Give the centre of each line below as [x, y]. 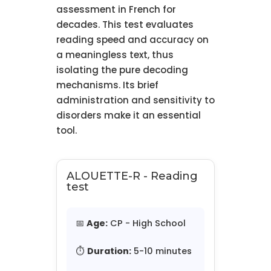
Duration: [109, 251]
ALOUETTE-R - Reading [132, 176]
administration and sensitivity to [135, 100]
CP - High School [146, 224]
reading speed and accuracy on [132, 40]
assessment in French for [116, 10]
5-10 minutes [161, 251]
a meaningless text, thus [115, 55]
